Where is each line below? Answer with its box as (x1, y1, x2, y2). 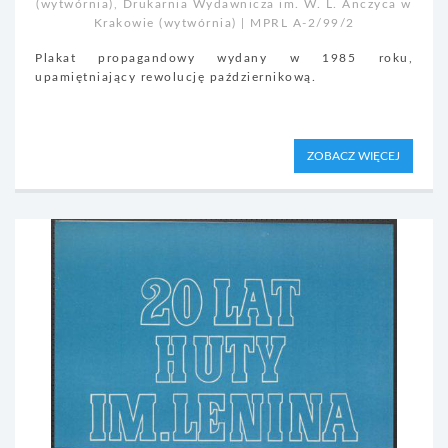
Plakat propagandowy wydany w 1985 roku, (35, 52, 413, 64)
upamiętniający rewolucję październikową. (35, 71, 316, 83)
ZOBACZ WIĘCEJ (307, 150, 400, 163)
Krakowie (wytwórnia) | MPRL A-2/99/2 (93, 17, 355, 29)
